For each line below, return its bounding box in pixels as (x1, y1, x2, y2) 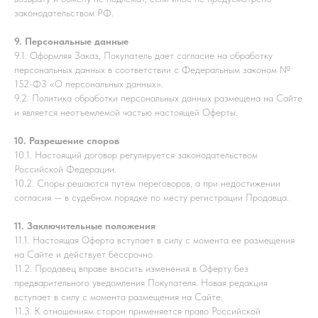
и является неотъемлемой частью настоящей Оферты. (14, 106, 238, 118)
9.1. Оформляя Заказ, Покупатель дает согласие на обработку (14, 50, 273, 61)
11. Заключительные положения (14, 220, 155, 231)
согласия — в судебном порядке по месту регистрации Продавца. (14, 192, 289, 203)
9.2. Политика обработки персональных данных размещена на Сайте (14, 92, 302, 104)
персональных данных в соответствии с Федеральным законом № (14, 64, 290, 75)
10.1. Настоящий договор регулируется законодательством (14, 149, 258, 160)
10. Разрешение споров (14, 135, 119, 146)
